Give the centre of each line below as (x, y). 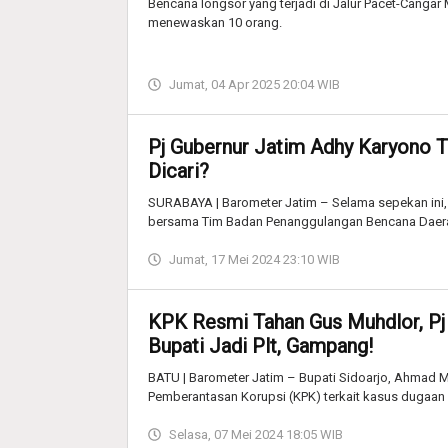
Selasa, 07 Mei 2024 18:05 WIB (256, 434)
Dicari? (178, 170)
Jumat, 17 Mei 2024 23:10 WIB (254, 259)
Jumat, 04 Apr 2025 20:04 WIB (254, 84)
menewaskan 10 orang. (215, 22)
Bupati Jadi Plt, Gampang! (260, 345)
